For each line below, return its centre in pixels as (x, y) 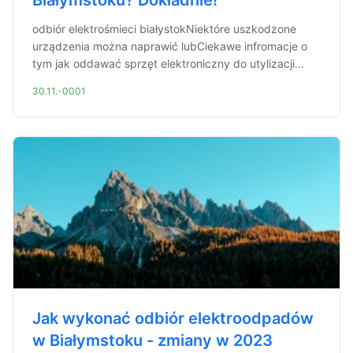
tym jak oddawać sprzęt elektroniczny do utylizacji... (168, 63)
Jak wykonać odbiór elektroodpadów (173, 318)
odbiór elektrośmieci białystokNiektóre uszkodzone (164, 29)
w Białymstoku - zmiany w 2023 (152, 340)
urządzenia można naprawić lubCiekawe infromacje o (170, 46)
